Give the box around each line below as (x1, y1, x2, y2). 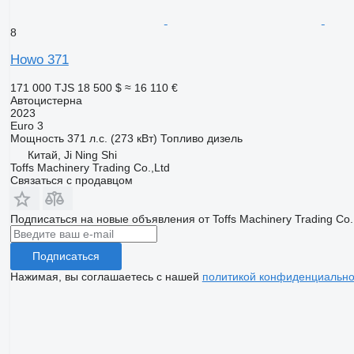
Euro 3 (9, 119, 43, 132)
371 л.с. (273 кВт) (66, 131, 157, 145)
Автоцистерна (9, 93, 82, 107)
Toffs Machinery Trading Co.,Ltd (9, 160, 170, 174)
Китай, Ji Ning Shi (27, 148, 117, 161)
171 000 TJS (9, 81, 74, 94)
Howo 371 (9, 51, 69, 67)
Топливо (160, 131, 204, 145)
